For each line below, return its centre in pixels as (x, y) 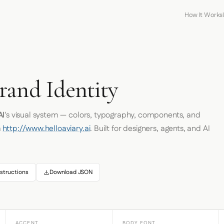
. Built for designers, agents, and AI (150, 129)
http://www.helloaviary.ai (46, 129)
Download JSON (71, 172)
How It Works (204, 15)
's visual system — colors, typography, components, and (102, 115)
